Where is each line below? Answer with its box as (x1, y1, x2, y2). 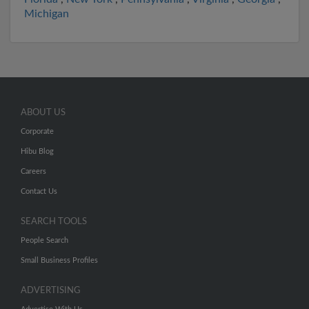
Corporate (21, 128, 54, 135)
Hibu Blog (21, 148, 54, 155)
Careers (21, 168, 46, 175)
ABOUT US (21, 108, 66, 117)
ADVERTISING (21, 286, 81, 295)
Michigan (24, 8, 69, 19)
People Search (21, 237, 68, 244)
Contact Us (21, 188, 57, 195)
